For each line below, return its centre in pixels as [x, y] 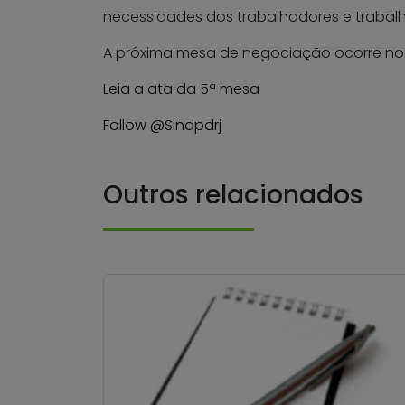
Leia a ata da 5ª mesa [181, 89]
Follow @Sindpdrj [162, 125]
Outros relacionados [233, 195]
